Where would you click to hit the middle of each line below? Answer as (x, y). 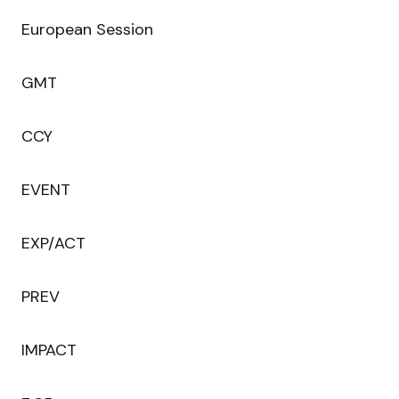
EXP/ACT (53, 244)
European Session (87, 30)
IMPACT (49, 350)
